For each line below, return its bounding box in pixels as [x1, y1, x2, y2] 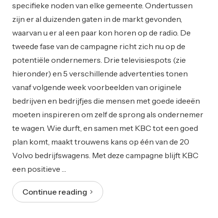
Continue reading [22, 186, 90, 197]
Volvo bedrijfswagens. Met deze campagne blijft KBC [12, 150, 199, 160]
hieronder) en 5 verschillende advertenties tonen [12, 68, 188, 78]
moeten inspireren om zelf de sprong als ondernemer [12, 109, 203, 119]
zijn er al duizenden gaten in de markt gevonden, [12, 14, 182, 24]
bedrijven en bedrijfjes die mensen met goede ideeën [12, 95, 200, 106]
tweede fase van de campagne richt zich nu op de [12, 41, 185, 51]
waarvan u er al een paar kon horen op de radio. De [12, 27, 191, 37]
